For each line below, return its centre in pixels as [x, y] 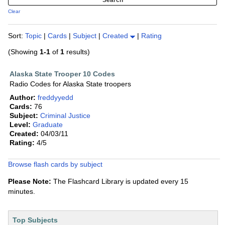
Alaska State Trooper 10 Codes [62, 74]
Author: [23, 98]
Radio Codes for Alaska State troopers [70, 84]
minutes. [22, 192]
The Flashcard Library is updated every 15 [120, 182]
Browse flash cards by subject [55, 164]
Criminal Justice [65, 116]
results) [77, 52]
